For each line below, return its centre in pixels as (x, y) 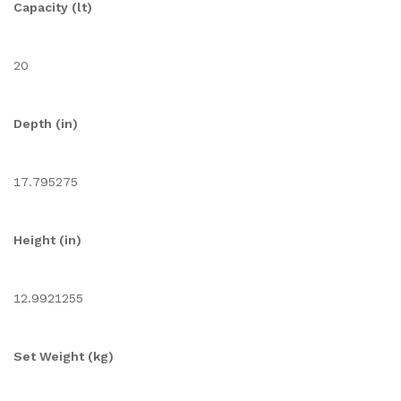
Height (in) (47, 240)
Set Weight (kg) (64, 356)
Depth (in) (46, 124)
